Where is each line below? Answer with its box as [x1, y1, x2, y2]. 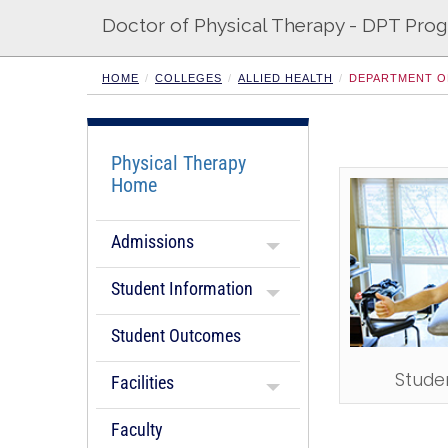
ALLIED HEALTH [238, 72, 333, 85]
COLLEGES [155, 72, 222, 85]
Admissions [111, 231, 194, 253]
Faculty [111, 419, 163, 441]
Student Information [111, 278, 253, 300]
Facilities [111, 372, 174, 394]
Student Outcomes [111, 325, 241, 347]
